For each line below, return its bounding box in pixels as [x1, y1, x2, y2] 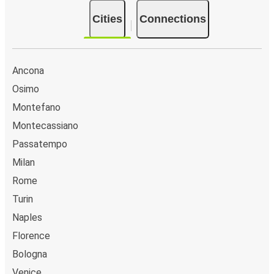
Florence [12, 230, 50, 242]
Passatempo [12, 138, 67, 150]
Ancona [12, 65, 44, 77]
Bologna [12, 248, 47, 261]
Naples [12, 212, 42, 224]
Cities [92, 13, 122, 26]
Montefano [12, 102, 61, 114]
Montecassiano [12, 120, 78, 132]
